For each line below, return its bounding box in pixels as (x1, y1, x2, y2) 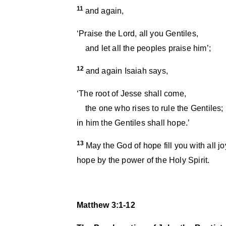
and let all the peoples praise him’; (77, 44, 211, 52)
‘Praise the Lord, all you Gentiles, (77, 29, 198, 38)
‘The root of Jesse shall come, (77, 89, 186, 98)
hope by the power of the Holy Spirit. (77, 156, 210, 164)
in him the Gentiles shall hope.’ (77, 119, 190, 127)
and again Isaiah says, (85, 67, 168, 75)
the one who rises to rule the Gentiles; (77, 104, 223, 112)
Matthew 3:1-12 (77, 201, 135, 209)
